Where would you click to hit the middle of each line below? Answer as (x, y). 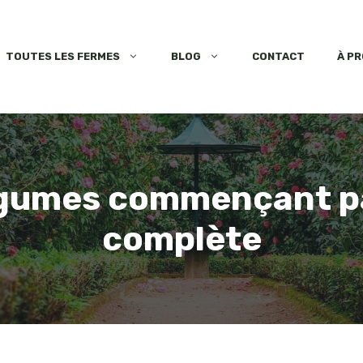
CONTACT (278, 56)
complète (181, 239)
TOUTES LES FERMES (63, 56)
